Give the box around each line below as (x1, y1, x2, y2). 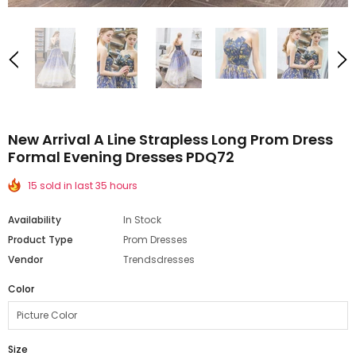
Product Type (8, 233, 73, 247)
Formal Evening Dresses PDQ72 (8, 147, 234, 168)
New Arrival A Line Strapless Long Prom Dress (8, 130, 333, 150)
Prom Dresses (123, 233, 188, 247)
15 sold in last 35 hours (28, 179, 137, 193)
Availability (8, 213, 61, 227)
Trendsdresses (123, 253, 195, 267)
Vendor (8, 253, 43, 267)
